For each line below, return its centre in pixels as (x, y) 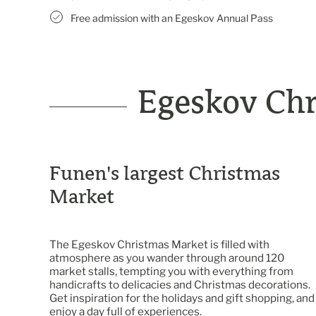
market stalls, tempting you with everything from (171, 271)
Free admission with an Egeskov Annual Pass (172, 18)
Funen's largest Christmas (165, 173)
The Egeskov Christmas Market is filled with (159, 244)
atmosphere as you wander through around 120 (167, 257)
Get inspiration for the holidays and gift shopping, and (182, 298)
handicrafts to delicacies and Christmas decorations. (180, 284)
